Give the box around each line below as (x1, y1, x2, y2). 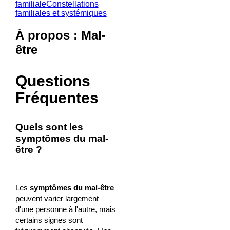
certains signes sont (15, 215, 83, 224)
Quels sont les (15, 121, 83, 132)
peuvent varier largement (15, 194, 99, 203)
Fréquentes (15, 89, 99, 106)
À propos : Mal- (15, 28, 106, 42)
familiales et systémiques (15, 8, 107, 17)
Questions (15, 72, 90, 89)
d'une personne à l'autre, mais (15, 204, 116, 214)
